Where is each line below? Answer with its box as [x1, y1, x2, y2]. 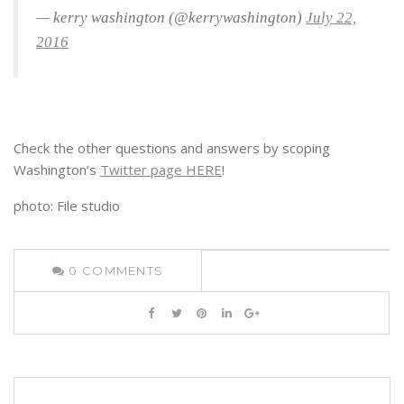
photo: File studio [14, 197, 120, 216]
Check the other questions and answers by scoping [14, 139, 330, 158]
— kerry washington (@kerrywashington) [36, 9, 306, 27]
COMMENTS [81, 263, 164, 279]
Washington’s [14, 161, 100, 179]
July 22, [306, 9, 356, 27]
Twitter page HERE [100, 161, 222, 179]
